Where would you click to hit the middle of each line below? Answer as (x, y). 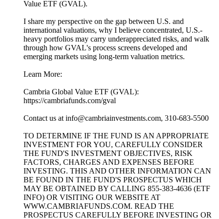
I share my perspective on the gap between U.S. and (104, 22)
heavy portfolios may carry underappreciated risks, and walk (116, 39)
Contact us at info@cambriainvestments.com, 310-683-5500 (116, 118)
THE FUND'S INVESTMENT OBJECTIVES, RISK (108, 153)
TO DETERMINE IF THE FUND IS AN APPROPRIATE (116, 136)
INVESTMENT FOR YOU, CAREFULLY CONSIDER (113, 145)
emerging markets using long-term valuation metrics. (104, 57)
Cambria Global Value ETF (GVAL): (81, 92)
